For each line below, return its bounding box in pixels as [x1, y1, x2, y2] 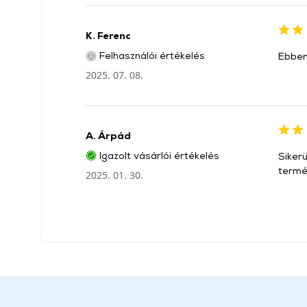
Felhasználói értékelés [97, 49, 205, 61]
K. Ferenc [86, 29, 131, 41]
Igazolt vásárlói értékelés [97, 149, 219, 161]
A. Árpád [86, 129, 131, 141]
